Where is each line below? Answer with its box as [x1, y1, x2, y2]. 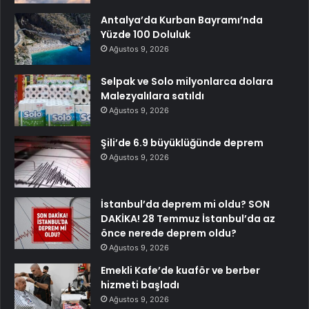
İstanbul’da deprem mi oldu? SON [101, 197, 270, 211]
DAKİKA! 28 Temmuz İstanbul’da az [101, 211, 275, 226]
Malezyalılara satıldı [101, 88, 204, 103]
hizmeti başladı [101, 277, 179, 292]
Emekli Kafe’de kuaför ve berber [101, 263, 260, 277]
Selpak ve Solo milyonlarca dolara [101, 74, 273, 88]
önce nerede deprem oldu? [101, 226, 237, 240]
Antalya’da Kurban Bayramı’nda [101, 12, 263, 27]
